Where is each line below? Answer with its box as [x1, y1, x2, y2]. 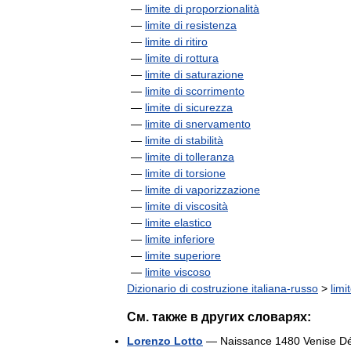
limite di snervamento [145, 118, 251, 130]
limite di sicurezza [145, 101, 233, 114]
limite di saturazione [145, 68, 244, 81]
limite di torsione [145, 167, 226, 179]
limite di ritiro [145, 35, 208, 48]
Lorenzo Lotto [127, 335, 203, 347]
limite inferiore [145, 233, 215, 245]
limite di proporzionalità [145, 2, 259, 15]
